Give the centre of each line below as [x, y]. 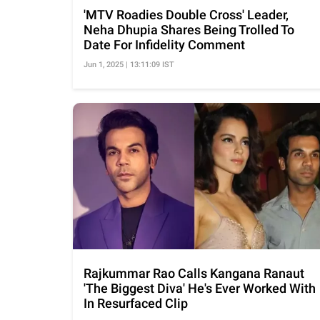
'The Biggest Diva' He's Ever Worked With [200, 288]
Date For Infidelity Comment [164, 44]
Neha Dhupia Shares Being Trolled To [189, 29]
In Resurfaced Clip [136, 303]
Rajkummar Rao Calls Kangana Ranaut [194, 273]
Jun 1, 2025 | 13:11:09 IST [129, 64]
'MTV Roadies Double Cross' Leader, [186, 14]
